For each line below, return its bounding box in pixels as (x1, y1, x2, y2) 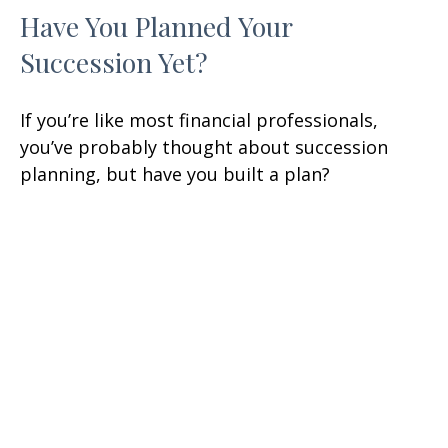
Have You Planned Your (20, 8, 292, 45)
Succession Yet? (20, 44, 208, 81)
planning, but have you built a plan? (20, 162, 330, 187)
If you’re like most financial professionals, (20, 108, 378, 133)
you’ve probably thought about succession (20, 135, 388, 160)
